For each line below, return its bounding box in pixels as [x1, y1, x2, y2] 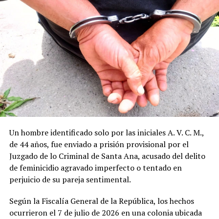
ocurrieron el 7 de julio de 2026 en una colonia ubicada [9, 207, 202, 218]
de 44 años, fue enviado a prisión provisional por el [9, 138, 189, 150]
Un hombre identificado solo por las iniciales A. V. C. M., [9, 127, 204, 138]
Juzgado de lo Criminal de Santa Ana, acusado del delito [9, 150, 205, 161]
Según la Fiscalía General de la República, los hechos [9, 195, 194, 206]
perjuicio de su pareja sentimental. [9, 174, 131, 185]
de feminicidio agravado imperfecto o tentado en [9, 162, 182, 173]
